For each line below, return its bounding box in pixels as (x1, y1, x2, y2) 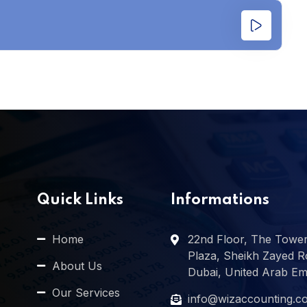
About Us (52, 259, 103, 273)
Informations (170, 193, 269, 208)
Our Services (52, 286, 121, 300)
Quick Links (36, 193, 123, 208)
